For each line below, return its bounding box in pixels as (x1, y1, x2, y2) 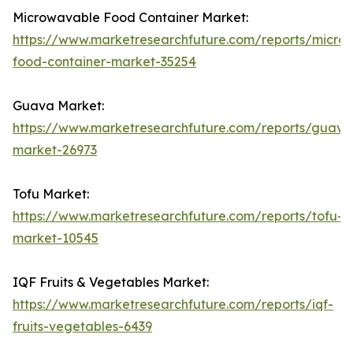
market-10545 (13, 230, 98, 247)
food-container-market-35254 (13, 54, 196, 70)
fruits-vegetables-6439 (13, 318, 152, 335)
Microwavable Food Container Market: (13, 9, 248, 26)
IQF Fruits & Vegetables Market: (13, 274, 209, 291)
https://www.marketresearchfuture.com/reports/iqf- (13, 296, 333, 313)
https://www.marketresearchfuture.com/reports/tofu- (13, 208, 343, 225)
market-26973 (13, 142, 97, 158)
